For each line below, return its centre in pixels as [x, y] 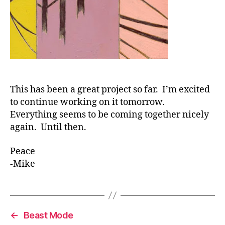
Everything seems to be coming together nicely [109, 115]
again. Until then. [48, 128]
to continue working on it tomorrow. [88, 102]
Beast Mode [48, 215]
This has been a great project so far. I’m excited [110, 90]
